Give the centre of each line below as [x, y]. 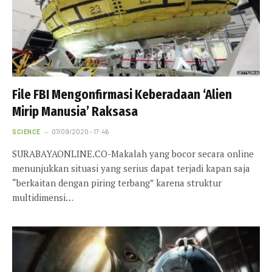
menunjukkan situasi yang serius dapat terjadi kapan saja [131, 168]
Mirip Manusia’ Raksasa [75, 112]
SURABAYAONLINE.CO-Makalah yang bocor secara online [133, 154]
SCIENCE [26, 132]
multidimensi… [43, 198]
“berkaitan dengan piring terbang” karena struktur [117, 183]
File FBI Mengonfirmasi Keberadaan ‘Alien [122, 95]
